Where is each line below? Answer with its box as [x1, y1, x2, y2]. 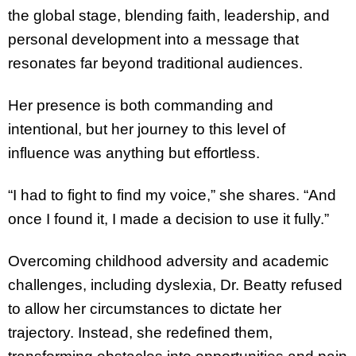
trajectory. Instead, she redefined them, [8, 323, 273, 341]
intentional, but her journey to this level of [8, 120, 285, 137]
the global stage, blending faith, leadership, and [8, 7, 330, 25]
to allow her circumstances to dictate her [8, 300, 281, 317]
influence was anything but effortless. [8, 144, 260, 161]
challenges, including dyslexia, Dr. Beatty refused [8, 276, 342, 293]
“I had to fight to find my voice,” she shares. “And [8, 186, 336, 203]
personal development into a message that [8, 31, 299, 48]
